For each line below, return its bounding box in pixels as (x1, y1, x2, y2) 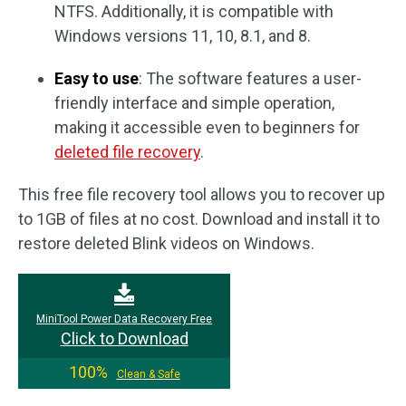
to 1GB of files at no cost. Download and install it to (18, 209, 380, 228)
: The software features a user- (139, 69, 362, 88)
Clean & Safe (116, 368, 180, 381)
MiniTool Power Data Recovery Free (36, 313, 212, 325)
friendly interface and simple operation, (54, 93, 334, 112)
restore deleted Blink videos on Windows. (18, 234, 314, 253)
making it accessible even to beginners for (54, 118, 360, 137)
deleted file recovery (54, 142, 200, 161)
